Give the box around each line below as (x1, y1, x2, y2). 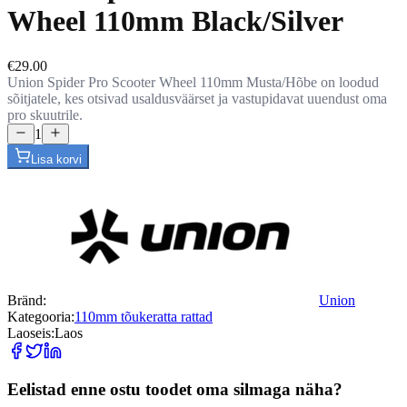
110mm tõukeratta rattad (74, 308, 213, 324)
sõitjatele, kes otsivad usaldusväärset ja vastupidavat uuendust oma (7, 90, 387, 106)
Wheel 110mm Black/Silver (7, 5, 343, 38)
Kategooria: (7, 308, 74, 324)
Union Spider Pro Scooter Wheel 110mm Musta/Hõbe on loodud (7, 74, 379, 90)
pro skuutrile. (7, 106, 83, 123)
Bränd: (7, 292, 46, 308)
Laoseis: (7, 324, 55, 341)
